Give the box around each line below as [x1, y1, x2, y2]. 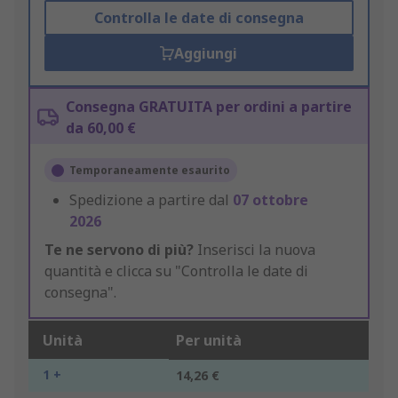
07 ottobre [233, 190, 308, 211]
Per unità [176, 330, 242, 351]
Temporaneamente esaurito [69, 163, 230, 179]
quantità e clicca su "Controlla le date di [44, 261, 308, 282]
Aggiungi [174, 44, 238, 64]
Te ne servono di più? [44, 240, 194, 260]
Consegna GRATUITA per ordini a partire [66, 97, 352, 117]
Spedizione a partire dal [69, 190, 233, 211]
